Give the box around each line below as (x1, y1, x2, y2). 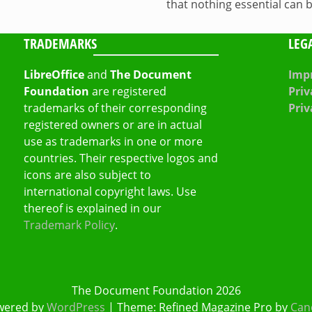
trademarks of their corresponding (23, 100, 207, 116)
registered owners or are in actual (23, 116, 202, 132)
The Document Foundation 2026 (71, 282, 241, 298)
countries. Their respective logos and (23, 150, 218, 166)
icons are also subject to (23, 166, 151, 182)
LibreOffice (23, 66, 84, 82)
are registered (88, 83, 166, 99)
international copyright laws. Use (23, 183, 196, 199)
